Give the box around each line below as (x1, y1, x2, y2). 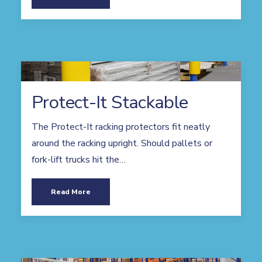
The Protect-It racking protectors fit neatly (32, 120, 210, 133)
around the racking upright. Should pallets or (32, 137, 212, 150)
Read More (51, 187, 91, 196)
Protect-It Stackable (32, 90, 188, 115)
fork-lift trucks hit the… (32, 153, 126, 166)
